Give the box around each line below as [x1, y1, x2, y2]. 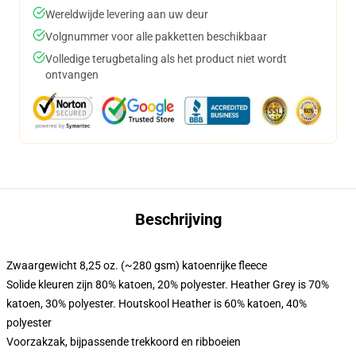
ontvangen [45, 68, 99, 81]
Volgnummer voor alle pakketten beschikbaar [45, 30, 267, 43]
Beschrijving [134, 210, 222, 229]
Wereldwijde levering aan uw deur [45, 8, 208, 21]
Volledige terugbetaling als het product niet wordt [45, 52, 287, 65]
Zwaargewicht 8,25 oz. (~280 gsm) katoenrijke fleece [6, 259, 267, 272]
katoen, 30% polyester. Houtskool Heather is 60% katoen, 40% [6, 297, 307, 310]
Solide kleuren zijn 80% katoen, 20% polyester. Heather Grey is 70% [6, 278, 329, 291]
